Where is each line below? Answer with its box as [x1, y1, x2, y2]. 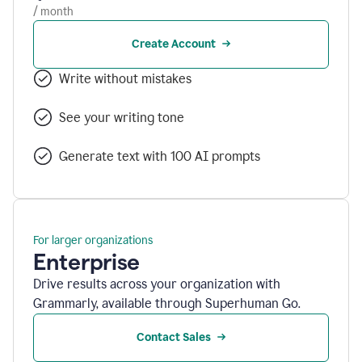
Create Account [131, 37, 216, 52]
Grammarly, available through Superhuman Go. [33, 296, 301, 312]
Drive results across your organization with [33, 276, 280, 293]
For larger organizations [33, 234, 153, 248]
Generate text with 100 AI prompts [59, 148, 260, 164]
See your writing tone [59, 109, 184, 125]
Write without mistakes [59, 70, 192, 86]
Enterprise [33, 250, 141, 275]
